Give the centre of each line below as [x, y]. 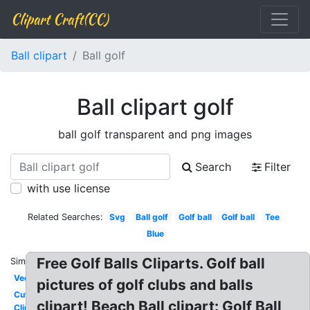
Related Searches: [65, 217]
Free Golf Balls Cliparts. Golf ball [151, 263]
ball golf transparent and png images [155, 134]
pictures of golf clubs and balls [145, 285]
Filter [277, 167]
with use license [69, 188]
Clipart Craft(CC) [60, 19]
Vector [27, 278]
